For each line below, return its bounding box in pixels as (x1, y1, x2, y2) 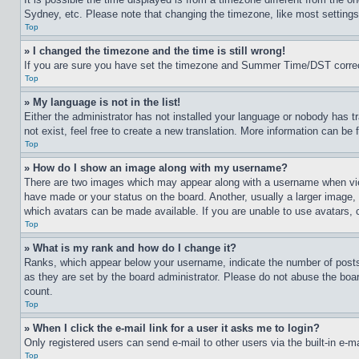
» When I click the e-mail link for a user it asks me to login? (24, 322, 320, 334)
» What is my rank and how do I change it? (24, 242, 236, 254)
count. (24, 285, 53, 297)
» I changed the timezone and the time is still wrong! (24, 45, 285, 57)
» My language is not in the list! (24, 96, 180, 108)
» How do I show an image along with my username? (24, 162, 288, 174)
